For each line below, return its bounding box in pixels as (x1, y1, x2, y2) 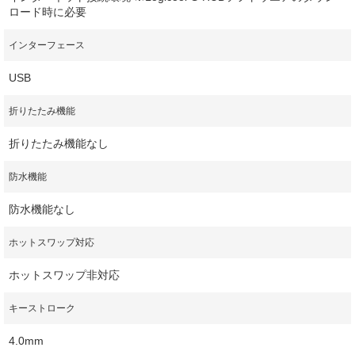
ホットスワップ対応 (9, 237, 94, 249)
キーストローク (9, 303, 75, 315)
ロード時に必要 (9, 6, 86, 19)
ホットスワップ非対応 (9, 269, 120, 282)
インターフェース (9, 40, 85, 52)
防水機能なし (9, 203, 75, 216)
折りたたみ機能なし (9, 137, 109, 151)
